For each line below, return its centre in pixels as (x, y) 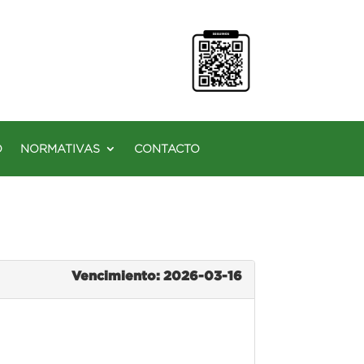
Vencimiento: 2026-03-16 (156, 275)
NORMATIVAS (60, 148)
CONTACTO (167, 148)
